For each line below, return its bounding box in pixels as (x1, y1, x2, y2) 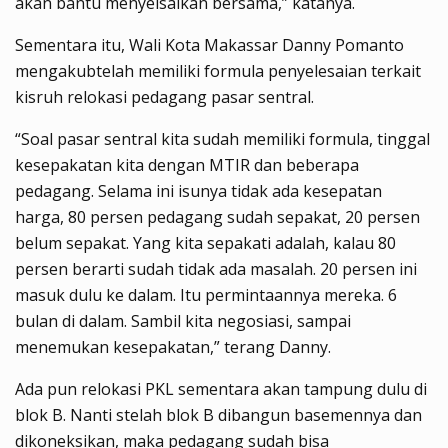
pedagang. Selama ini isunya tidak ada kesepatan (15, 179, 382, 202)
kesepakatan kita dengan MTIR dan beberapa (15, 153, 359, 176)
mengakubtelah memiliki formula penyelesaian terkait (15, 59, 421, 82)
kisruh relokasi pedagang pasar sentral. (15, 85, 314, 108)
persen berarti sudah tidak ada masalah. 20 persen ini (15, 257, 417, 280)
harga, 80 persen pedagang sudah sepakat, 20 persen (15, 205, 420, 228)
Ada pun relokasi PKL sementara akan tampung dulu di (15, 377, 427, 400)
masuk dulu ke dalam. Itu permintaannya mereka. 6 (15, 283, 397, 306)
